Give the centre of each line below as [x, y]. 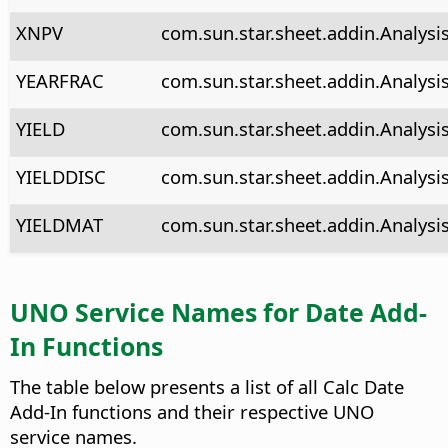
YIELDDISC [60, 176]
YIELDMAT [59, 224]
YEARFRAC [59, 80]
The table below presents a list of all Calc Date [207, 386]
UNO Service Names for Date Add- [218, 312]
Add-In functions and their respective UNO [192, 411]
